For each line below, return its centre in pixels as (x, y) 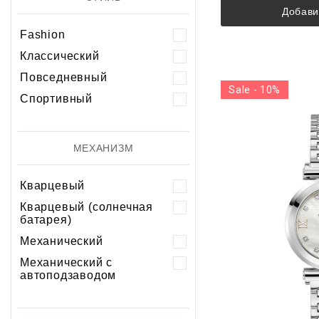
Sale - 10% (255, 90)
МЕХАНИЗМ (103, 148)
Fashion (43, 35)
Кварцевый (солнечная (87, 207)
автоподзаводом (68, 276)
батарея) (46, 220)
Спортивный (56, 99)
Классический (60, 56)
